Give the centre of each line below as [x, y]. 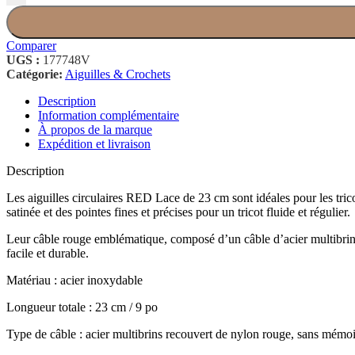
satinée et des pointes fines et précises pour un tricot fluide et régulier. [178, 212]
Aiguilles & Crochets [118, 74]
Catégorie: [34, 74]
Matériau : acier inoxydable [74, 280]
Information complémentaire [109, 115]
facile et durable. [48, 253]
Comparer [31, 45]
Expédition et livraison [94, 143]
